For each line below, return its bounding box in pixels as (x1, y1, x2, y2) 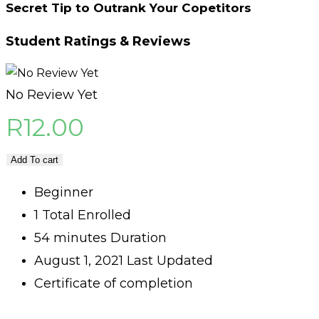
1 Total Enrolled (34, 207, 131, 224)
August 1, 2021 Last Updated (34, 253, 213, 269)
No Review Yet (6, 87, 98, 103)
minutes (50, 230, 107, 246)
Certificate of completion (34, 276, 193, 292)
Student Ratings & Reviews (6, 33, 190, 50)
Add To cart (11, 155, 58, 166)
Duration (107, 230, 167, 246)
